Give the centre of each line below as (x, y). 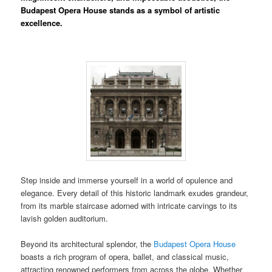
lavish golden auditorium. (65, 219)
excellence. (42, 23)
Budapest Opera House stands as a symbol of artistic (121, 10)
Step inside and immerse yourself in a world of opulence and (127, 180)
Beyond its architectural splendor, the (87, 244)
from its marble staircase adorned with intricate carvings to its (129, 206)
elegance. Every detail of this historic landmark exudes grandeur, (135, 193)
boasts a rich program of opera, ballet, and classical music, (125, 257)
